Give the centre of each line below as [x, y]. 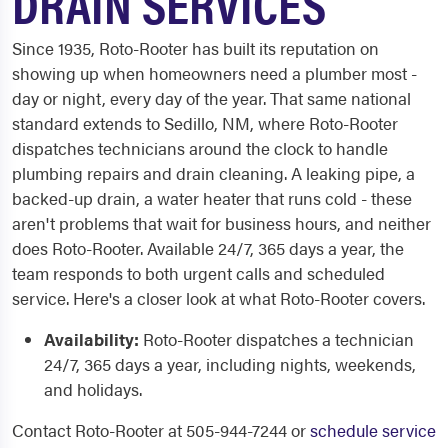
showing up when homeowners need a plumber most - [214, 73]
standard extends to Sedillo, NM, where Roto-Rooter [205, 123]
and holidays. [93, 389]
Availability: [91, 339]
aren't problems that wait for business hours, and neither [221, 223]
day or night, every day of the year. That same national [211, 98]
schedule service [373, 430]
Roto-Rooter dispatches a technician [276, 339]
